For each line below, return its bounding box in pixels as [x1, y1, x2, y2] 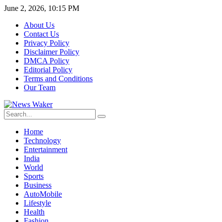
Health [24, 208, 45, 216]
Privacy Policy [24, 39, 69, 47]
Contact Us [24, 30, 59, 38]
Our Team [24, 83, 55, 92]
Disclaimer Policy [24, 48, 79, 56]
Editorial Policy [24, 65, 72, 74]
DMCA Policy [24, 56, 69, 65]
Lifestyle [24, 199, 51, 207]
